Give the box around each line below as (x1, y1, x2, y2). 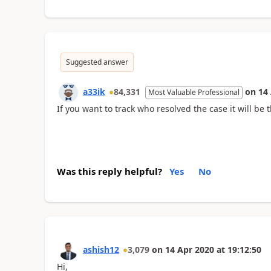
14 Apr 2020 (165, 244, 214, 255)
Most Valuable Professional (148, 87, 240, 97)
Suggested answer (65, 56, 128, 67)
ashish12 (82, 244, 119, 255)
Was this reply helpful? (56, 165, 162, 177)
